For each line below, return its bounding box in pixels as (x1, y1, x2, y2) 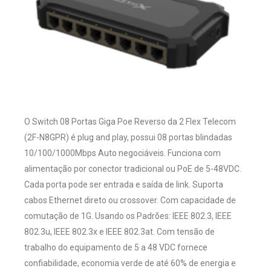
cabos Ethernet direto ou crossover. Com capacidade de (24, 195, 236, 206)
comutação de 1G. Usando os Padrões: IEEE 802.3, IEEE (24, 211, 232, 221)
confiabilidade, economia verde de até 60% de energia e (24, 258, 236, 269)
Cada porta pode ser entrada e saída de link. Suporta (24, 180, 223, 190)
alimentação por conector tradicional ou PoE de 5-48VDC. (24, 164, 241, 174)
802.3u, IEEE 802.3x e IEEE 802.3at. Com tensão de (24, 227, 215, 237)
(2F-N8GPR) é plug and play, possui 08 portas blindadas (24, 132, 232, 143)
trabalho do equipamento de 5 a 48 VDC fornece (24, 243, 207, 253)
